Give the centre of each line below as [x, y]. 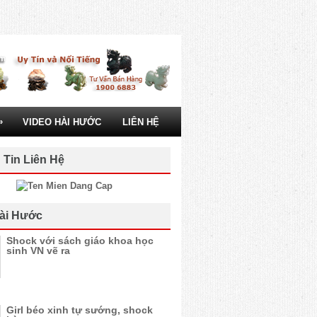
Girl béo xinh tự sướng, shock [80, 310]
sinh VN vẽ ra [38, 250]
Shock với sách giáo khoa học [80, 241]
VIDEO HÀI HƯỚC [62, 122]
